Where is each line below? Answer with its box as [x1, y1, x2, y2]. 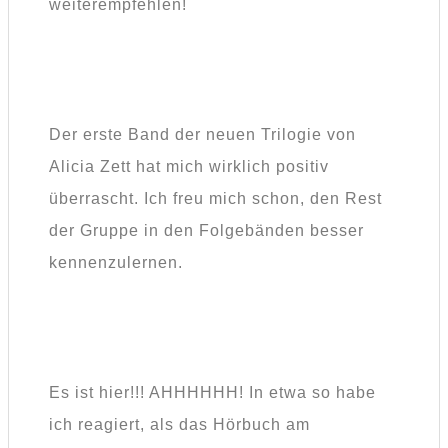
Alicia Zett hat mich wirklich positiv [49, 158, 329, 176]
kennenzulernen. [49, 254, 183, 272]
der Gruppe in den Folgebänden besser [49, 222, 364, 240]
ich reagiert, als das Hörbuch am [49, 416, 310, 434]
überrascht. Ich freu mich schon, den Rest [49, 190, 382, 208]
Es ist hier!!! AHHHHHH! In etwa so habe [49, 384, 376, 402]
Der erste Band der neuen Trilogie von [49, 126, 356, 144]
